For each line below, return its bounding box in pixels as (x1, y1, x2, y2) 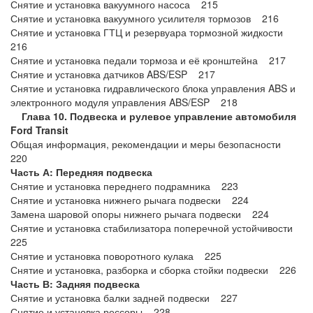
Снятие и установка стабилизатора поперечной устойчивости (10, 221, 301, 235)
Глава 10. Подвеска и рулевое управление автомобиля (10, 109, 296, 123)
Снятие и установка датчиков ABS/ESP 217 (10, 67, 215, 81)
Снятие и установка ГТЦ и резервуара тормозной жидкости (10, 25, 291, 39)
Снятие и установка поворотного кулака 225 (10, 249, 221, 263)
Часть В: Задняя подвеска (10, 277, 140, 291)
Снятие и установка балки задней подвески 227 (10, 291, 238, 305)
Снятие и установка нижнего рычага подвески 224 (10, 193, 249, 207)
